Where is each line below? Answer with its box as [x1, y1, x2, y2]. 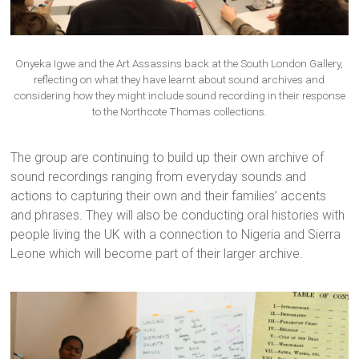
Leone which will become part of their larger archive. [10, 245, 304, 261]
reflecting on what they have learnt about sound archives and [34, 72, 325, 86]
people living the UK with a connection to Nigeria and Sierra [10, 226, 341, 242]
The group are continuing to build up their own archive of [10, 149, 325, 165]
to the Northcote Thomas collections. [91, 104, 267, 118]
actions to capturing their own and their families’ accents [10, 188, 327, 204]
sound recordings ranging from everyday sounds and [10, 168, 307, 184]
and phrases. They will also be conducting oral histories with [10, 207, 345, 223]
